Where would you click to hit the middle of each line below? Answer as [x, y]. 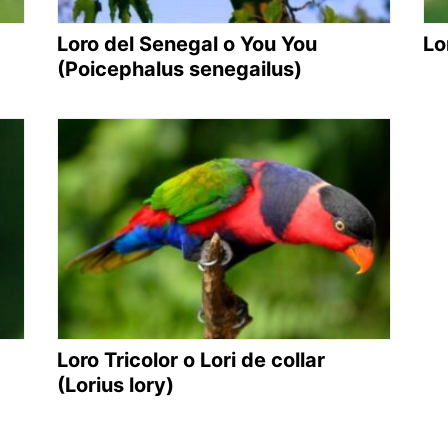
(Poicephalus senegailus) [180, 68]
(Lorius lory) [116, 385]
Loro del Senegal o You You [187, 43]
